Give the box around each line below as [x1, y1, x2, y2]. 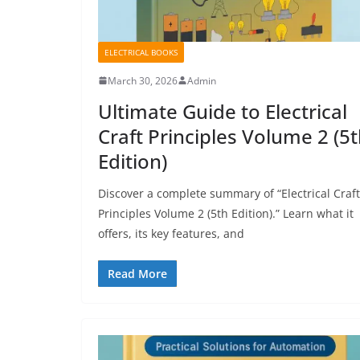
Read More [108, 265, 167, 281]
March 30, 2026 [108, 73, 178, 88]
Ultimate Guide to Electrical [98, 97, 347, 125]
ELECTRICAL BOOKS [104, 46, 178, 58]
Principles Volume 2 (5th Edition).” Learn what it [98, 205, 354, 221]
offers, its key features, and [98, 225, 244, 241]
